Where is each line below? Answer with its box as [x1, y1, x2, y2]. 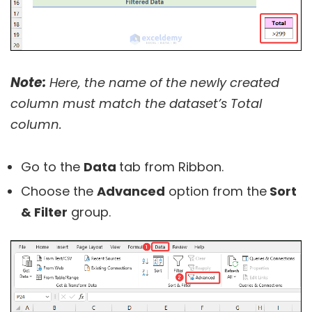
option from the [165, 182, 267, 201]
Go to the [21, 158, 84, 176]
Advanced [97, 182, 165, 201]
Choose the [21, 182, 97, 201]
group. [68, 203, 111, 221]
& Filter [21, 203, 68, 221]
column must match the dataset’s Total [10, 95, 262, 113]
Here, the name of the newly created [49, 74, 279, 92]
